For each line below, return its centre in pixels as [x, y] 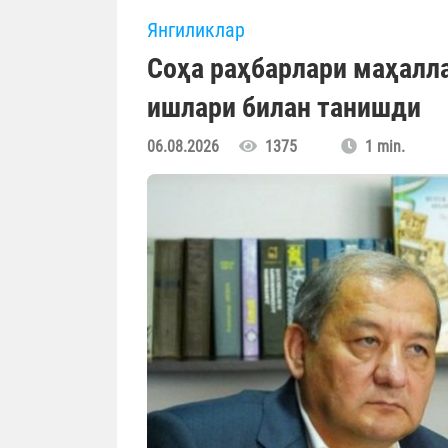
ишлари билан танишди [284, 108]
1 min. [381, 147]
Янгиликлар [196, 30]
